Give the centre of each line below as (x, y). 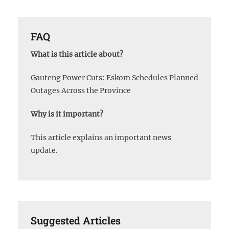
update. (44, 151)
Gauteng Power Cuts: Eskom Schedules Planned (114, 78)
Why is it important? (67, 114)
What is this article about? (77, 54)
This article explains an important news (101, 138)
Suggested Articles (76, 221)
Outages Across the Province (81, 91)
